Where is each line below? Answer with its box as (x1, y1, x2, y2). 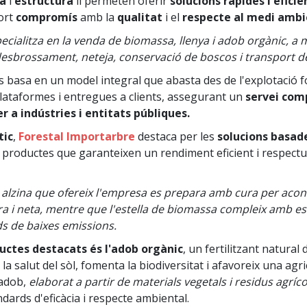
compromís (16, 10, 77, 25)
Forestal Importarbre (19, 129, 135, 145)
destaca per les (135, 129, 217, 145)
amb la (77, 10, 117, 25)
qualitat (117, 10, 162, 25)
